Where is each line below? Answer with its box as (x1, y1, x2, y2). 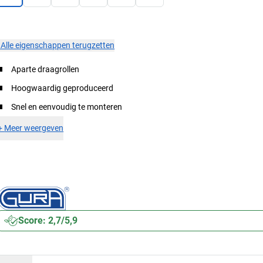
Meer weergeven (4, 123, 64, 133)
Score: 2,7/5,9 (18, 214, 78, 226)
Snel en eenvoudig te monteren (11, 102, 123, 112)
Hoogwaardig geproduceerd (11, 83, 114, 93)
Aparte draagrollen (11, 64, 80, 74)
